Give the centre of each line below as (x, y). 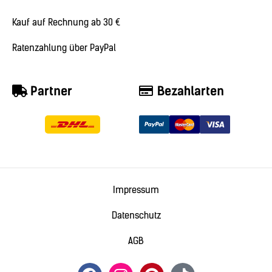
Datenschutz (136, 216)
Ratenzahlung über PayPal (64, 48)
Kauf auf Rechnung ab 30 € (66, 23)
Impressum (136, 190)
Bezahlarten (191, 91)
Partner (51, 91)
